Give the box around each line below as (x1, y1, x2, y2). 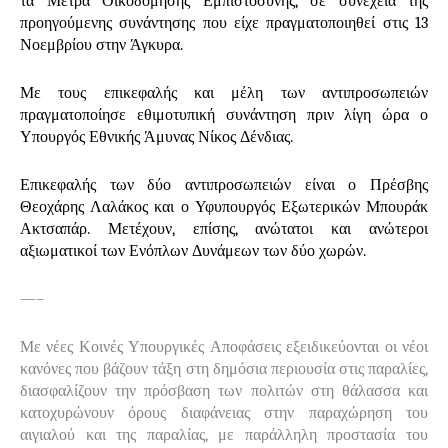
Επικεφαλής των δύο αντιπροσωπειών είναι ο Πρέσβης (20, 175, 428, 194)
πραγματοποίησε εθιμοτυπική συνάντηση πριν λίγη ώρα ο (20, 105, 428, 124)
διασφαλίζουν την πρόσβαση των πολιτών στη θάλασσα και (20, 381, 428, 400)
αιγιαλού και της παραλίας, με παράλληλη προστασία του (20, 425, 428, 444)
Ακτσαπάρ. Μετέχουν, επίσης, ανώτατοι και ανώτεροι (20, 219, 428, 238)
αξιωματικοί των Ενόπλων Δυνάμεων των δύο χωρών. (20, 241, 366, 260)
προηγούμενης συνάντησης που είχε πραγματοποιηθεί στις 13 (20, 13, 428, 32)
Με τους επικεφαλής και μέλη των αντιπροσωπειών (20, 83, 428, 102)
